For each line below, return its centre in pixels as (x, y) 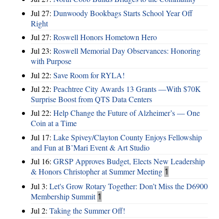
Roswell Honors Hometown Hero (105, 37)
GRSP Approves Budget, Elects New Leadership (129, 161)
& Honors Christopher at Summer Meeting (97, 172)
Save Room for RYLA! (89, 75)
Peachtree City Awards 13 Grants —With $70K (127, 89)
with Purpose (51, 61)
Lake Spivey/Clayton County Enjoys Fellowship (128, 137)
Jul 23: (42, 51)
